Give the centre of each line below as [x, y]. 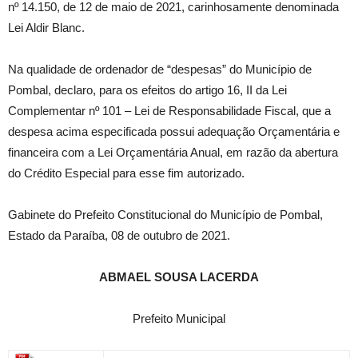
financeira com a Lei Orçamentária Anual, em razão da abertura [173, 153]
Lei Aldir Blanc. [46, 28]
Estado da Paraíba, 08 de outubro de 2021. [119, 236]
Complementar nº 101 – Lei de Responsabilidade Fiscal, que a [169, 111]
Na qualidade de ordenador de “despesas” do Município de [160, 70]
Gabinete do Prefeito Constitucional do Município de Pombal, [165, 215]
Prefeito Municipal [179, 319]
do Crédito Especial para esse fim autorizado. [126, 173]
